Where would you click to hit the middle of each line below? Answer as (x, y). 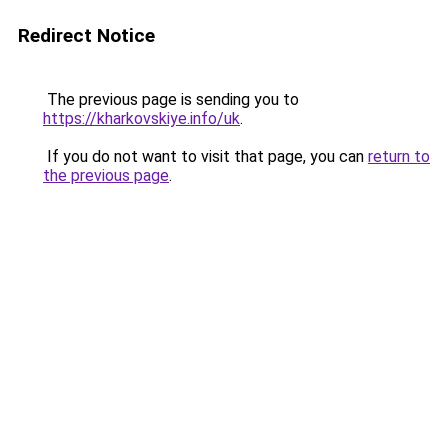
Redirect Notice (86, 35)
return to (399, 156)
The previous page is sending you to (171, 99)
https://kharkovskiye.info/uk (141, 118)
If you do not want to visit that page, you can (205, 156)
